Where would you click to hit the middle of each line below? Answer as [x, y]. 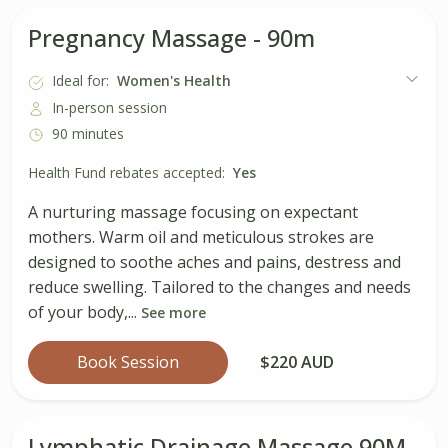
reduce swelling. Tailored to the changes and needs [219, 287]
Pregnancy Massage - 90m [171, 37]
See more [173, 313]
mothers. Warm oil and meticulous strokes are [201, 237]
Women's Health [174, 81]
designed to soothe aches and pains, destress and [214, 262]
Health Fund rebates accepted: [126, 173]
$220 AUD [297, 362]
